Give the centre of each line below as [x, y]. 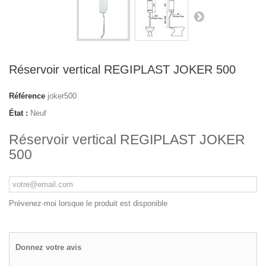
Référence [27, 96]
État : [18, 113]
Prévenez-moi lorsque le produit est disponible [88, 203]
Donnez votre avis [48, 247]
